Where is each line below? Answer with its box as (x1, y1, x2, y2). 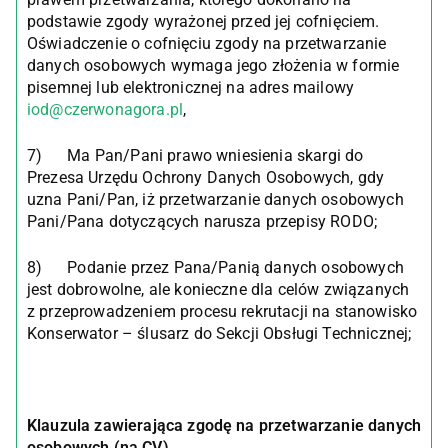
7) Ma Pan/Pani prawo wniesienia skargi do (27, 146, 364, 165)
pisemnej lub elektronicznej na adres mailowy (27, 78, 355, 97)
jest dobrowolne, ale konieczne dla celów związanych (27, 280, 410, 299)
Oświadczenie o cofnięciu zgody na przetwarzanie (27, 34, 387, 53)
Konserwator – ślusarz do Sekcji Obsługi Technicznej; (27, 324, 412, 343)
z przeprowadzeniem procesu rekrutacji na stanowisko (27, 302, 418, 321)
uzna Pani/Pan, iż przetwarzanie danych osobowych (27, 190, 404, 209)
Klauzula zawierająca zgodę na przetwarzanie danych (27, 416, 422, 435)
